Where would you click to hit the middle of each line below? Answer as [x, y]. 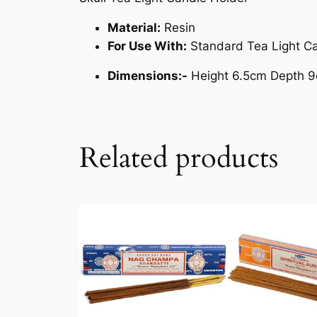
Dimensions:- [148, 76]
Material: [134, 27]
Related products [179, 158]
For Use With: [147, 46]
